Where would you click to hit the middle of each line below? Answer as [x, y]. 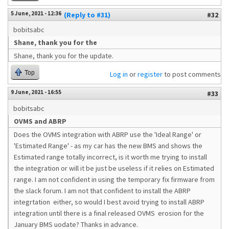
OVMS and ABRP [40, 121]
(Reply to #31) [87, 15]
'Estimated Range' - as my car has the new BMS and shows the [108, 146]
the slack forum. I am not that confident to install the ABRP [102, 191]
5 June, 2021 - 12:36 [36, 13]
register [150, 74]
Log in [119, 74]
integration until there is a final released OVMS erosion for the [109, 213]
